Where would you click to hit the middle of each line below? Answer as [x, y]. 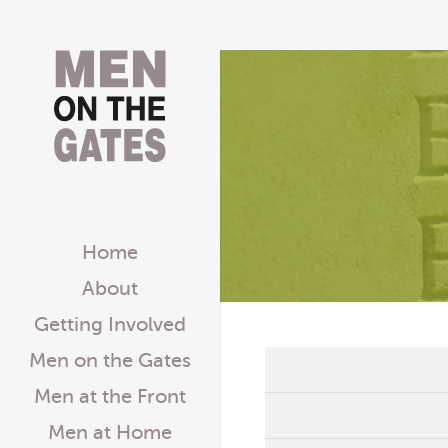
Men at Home [110, 432]
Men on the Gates [110, 360]
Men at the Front [110, 396]
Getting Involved [110, 324]
